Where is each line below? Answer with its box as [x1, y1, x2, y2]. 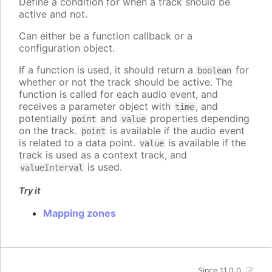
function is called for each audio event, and [19, 88, 218, 101]
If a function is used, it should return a [19, 64, 196, 76]
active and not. [19, 8, 87, 21]
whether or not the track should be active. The [19, 76, 233, 89]
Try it [19, 185, 41, 195]
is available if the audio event [107, 124, 245, 137]
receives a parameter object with [19, 100, 174, 113]
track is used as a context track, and [19, 149, 187, 161]
